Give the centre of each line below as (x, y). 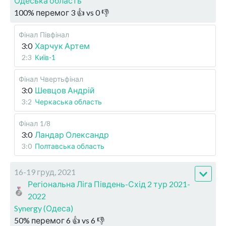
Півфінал (54, 35)
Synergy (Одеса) (44, 208)
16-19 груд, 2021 (45, 172)
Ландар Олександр (72, 135)
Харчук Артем (62, 46)
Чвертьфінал (62, 79)
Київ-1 (45, 58)
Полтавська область (70, 146)
